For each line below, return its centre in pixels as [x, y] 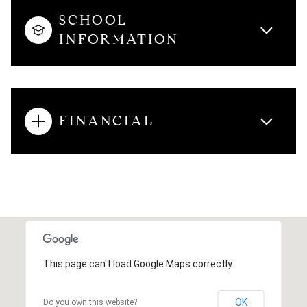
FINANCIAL [107, 121]
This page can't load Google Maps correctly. [138, 264]
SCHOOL [93, 20]
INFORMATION [119, 39]
